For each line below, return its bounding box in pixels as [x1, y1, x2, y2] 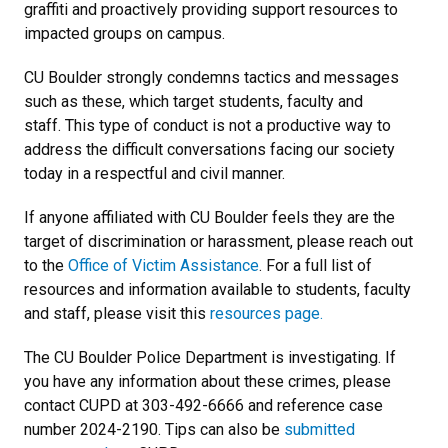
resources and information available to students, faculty [24, 279, 411, 299]
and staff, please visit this [24, 303, 210, 323]
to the [24, 255, 68, 275]
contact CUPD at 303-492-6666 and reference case [24, 395, 383, 415]
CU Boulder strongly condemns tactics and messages [24, 67, 399, 87]
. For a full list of [259, 255, 372, 275]
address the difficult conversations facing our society [24, 139, 395, 159]
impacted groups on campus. [24, 23, 225, 43]
